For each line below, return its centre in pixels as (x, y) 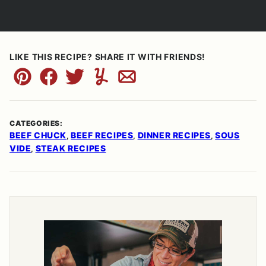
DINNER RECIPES (174, 135)
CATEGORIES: (36, 123)
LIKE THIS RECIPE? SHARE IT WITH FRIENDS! (107, 57)
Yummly (119, 83)
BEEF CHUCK (38, 135)
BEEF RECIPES (102, 135)
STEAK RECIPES (71, 148)
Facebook (71, 83)
